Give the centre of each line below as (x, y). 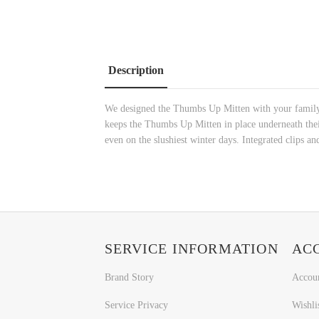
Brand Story (129, 278)
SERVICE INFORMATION (192, 249)
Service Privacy (136, 305)
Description (136, 70)
